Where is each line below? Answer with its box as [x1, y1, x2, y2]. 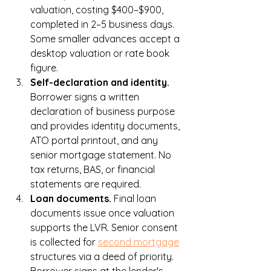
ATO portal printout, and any [30, 134, 160, 147]
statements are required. [30, 178, 141, 191]
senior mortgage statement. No [30, 149, 174, 162]
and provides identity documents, [30, 120, 182, 132]
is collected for [30, 236, 98, 249]
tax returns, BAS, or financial [30, 163, 157, 176]
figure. [30, 62, 58, 74]
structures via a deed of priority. [30, 250, 176, 263]
